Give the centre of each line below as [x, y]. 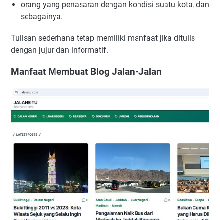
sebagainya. [42, 16]
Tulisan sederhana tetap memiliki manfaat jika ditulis [103, 38]
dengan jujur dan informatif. [59, 50]
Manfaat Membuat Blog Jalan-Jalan [86, 72]
